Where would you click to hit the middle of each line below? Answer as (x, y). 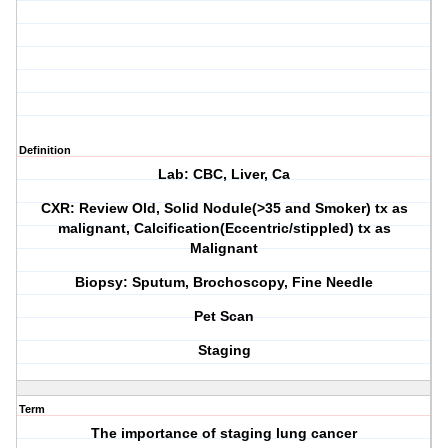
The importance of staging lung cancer (224, 433)
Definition (45, 150)
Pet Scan (224, 316)
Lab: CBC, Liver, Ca (224, 174)
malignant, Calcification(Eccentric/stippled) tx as (224, 228)
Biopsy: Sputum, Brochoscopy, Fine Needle (224, 282)
